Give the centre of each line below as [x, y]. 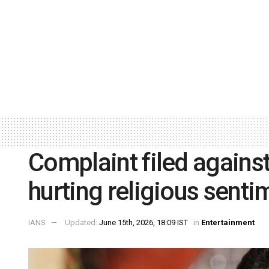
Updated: [82, 223]
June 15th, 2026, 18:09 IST [144, 223]
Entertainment [228, 223]
